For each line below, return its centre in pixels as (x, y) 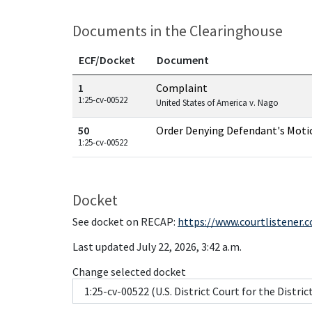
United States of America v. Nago (217, 103)
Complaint (182, 88)
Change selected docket (129, 272)
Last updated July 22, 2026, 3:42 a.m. (157, 247)
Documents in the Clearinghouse (178, 31)
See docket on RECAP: (125, 221)
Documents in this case (127, 81)
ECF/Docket (107, 60)
